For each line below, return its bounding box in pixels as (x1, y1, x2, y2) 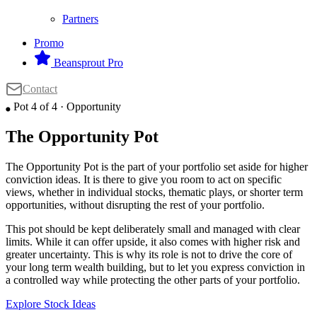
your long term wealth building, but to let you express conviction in (6, 260, 305, 273)
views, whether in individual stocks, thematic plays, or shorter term (6, 185, 303, 198)
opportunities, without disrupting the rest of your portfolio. (6, 198, 265, 211)
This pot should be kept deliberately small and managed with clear (6, 222, 300, 235)
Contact (23, 83, 57, 95)
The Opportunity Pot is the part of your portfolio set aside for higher (6, 160, 308, 173)
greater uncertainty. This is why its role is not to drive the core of (6, 248, 292, 260)
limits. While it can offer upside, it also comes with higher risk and (6, 235, 300, 248)
